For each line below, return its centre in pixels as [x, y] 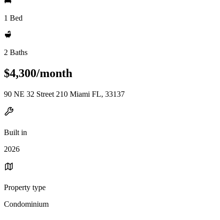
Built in [15, 132]
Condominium [26, 204]
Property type [25, 187]
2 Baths [16, 52]
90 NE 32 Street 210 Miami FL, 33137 [64, 94]
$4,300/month [38, 73]
